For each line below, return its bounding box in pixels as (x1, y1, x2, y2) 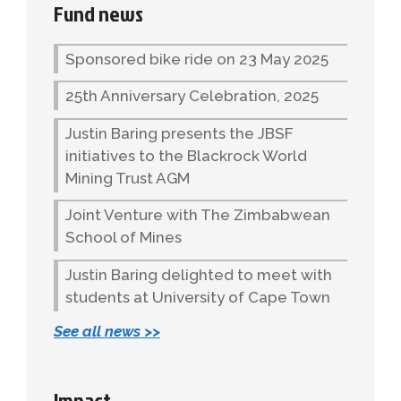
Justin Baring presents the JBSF (65, 124, 293, 142)
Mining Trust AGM (65, 168, 193, 187)
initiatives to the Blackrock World (65, 146, 307, 165)
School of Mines (65, 228, 182, 246)
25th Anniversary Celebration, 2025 (65, 87, 319, 105)
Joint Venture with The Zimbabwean (65, 206, 330, 224)
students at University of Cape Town (65, 287, 330, 306)
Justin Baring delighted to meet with (65, 265, 332, 284)
